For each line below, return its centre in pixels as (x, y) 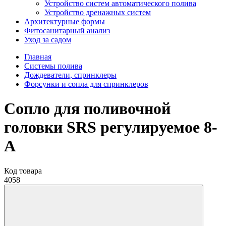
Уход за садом (48, 40)
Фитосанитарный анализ (67, 31)
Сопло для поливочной (87, 109)
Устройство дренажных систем (98, 12)
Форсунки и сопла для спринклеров (86, 84)
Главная (38, 57)
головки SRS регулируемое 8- (111, 127)
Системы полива (53, 66)
